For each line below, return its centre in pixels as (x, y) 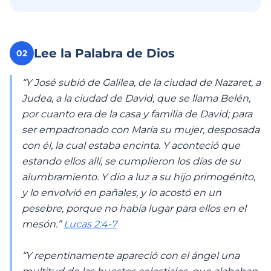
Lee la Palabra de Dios (104, 53)
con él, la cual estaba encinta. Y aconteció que (131, 145)
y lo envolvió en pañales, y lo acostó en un (122, 193)
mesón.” (43, 224)
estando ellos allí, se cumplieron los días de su (131, 161)
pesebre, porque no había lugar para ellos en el (134, 208)
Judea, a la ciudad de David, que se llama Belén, (136, 98)
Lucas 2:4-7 (90, 224)
